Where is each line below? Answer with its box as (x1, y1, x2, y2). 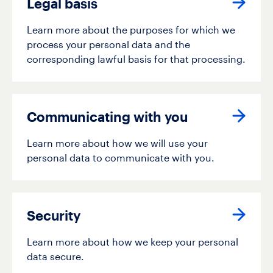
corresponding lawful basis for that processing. (27, 55, 246, 65)
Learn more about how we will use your (27, 139, 208, 149)
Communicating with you (27, 111, 188, 125)
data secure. (27, 252, 84, 263)
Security (27, 210, 80, 224)
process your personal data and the (27, 40, 190, 51)
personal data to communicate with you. (27, 154, 214, 164)
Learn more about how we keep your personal (27, 238, 238, 248)
